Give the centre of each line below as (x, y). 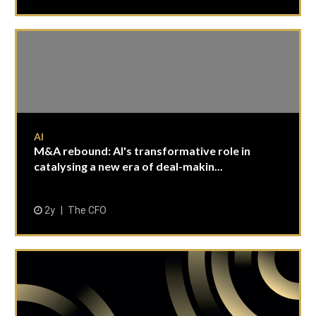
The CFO (87, 210)
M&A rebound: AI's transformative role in (142, 151)
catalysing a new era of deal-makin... (128, 166)
